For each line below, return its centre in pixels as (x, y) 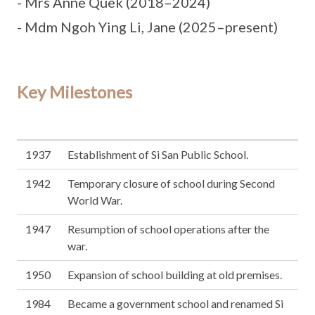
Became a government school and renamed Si (175, 304)
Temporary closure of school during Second (171, 184)
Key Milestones (75, 92)
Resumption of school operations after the (168, 229)
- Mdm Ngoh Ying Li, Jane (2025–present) (147, 27)
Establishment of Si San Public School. (158, 155)
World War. (95, 200)
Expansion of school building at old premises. (175, 275)
